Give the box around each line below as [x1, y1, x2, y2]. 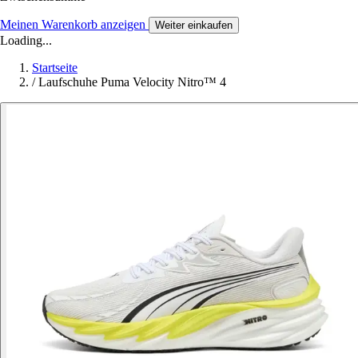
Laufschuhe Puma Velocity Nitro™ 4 [38, 74, 226, 89]
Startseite [32, 60, 78, 74]
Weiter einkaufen [155, 18, 233, 31]
